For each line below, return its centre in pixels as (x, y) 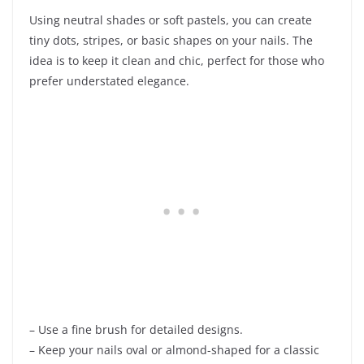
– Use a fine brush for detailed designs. (136, 330)
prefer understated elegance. (109, 81)
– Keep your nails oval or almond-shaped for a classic (174, 350)
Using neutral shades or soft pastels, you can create (171, 20)
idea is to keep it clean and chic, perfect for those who (177, 61)
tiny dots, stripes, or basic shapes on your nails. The (171, 41)
